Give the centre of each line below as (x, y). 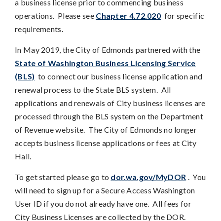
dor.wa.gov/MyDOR (148, 177)
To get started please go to (63, 177)
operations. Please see (55, 15)
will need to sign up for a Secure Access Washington (105, 190)
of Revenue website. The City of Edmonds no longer (106, 129)
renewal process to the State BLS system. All (93, 89)
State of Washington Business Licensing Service (105, 63)
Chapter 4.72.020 (129, 15)
